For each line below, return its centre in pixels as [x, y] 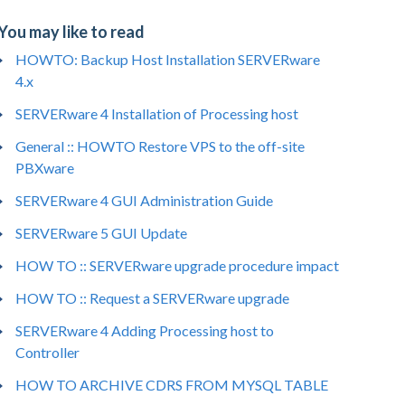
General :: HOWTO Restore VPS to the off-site [160, 146]
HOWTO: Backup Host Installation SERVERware [168, 59]
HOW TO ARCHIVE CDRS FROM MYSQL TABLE [172, 385]
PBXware [45, 168]
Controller [48, 352]
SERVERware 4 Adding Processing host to [145, 330]
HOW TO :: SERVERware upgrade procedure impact [178, 265]
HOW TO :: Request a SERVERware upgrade [153, 298]
